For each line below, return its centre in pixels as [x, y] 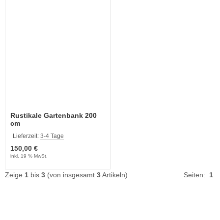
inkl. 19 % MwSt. [29, 156]
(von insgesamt [71, 175]
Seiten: [196, 175]
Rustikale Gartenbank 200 [54, 116]
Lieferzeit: [27, 136]
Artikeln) [114, 175]
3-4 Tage [52, 136]
